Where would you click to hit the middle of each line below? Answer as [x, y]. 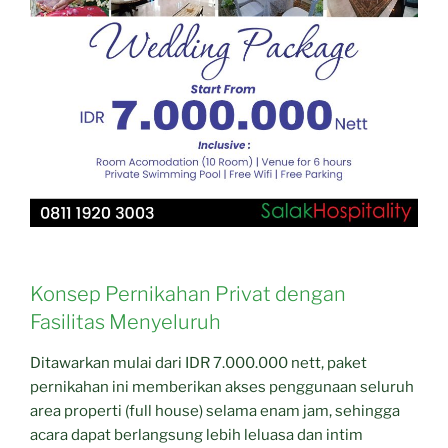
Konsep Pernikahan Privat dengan [188, 293]
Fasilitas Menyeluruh [125, 321]
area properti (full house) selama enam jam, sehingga [215, 410]
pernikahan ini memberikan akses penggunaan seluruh [222, 386]
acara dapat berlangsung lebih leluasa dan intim [196, 434]
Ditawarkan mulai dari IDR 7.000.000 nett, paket [198, 362]
